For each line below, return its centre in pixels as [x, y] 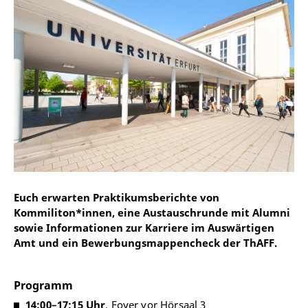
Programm [43, 285]
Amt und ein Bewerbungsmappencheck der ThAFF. [145, 242]
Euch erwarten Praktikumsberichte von [117, 197]
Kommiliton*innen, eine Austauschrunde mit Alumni [152, 212]
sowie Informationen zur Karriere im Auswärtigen [144, 227]
